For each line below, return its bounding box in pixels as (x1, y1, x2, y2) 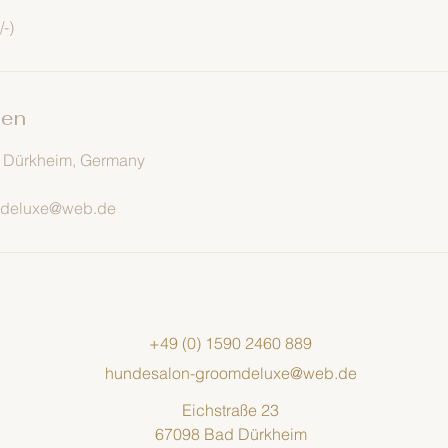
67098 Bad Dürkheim (154, 424, 307, 444)
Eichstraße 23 (182, 400, 280, 420)
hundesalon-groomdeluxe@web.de (104, 363, 357, 383)
